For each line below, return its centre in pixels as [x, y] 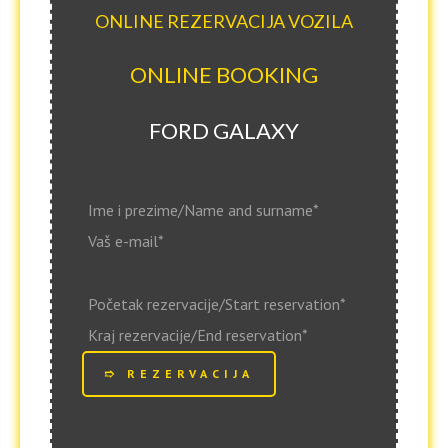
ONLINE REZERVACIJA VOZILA [224, 21]
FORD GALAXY [224, 130]
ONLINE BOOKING [224, 74]
